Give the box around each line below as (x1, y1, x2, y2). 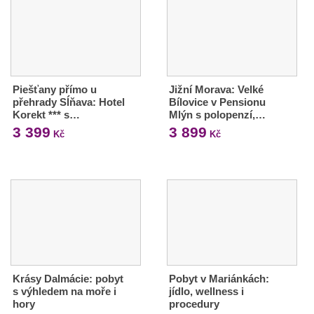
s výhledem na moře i (13, 285, 116, 297)
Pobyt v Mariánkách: (168, 272, 269, 285)
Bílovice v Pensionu (168, 95, 266, 108)
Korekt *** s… (13, 108, 80, 121)
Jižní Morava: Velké (168, 83, 264, 95)
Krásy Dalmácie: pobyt (13, 272, 123, 285)
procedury (168, 297, 219, 310)
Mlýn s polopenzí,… (168, 108, 266, 121)
